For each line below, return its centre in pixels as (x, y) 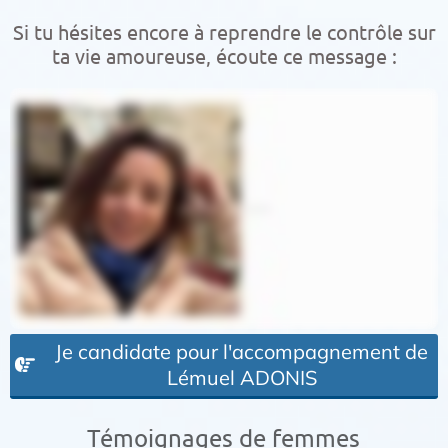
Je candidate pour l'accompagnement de (241, 351)
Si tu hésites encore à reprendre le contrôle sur (224, 31)
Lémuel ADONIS (241, 377)
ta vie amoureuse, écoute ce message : (224, 55)
